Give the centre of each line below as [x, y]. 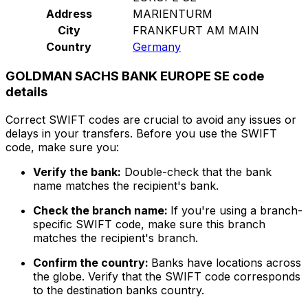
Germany [157, 46]
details [26, 92]
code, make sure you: [62, 147]
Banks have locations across [226, 263]
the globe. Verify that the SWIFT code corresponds [167, 277]
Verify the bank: [77, 172]
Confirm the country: [92, 263]
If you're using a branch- [236, 211]
